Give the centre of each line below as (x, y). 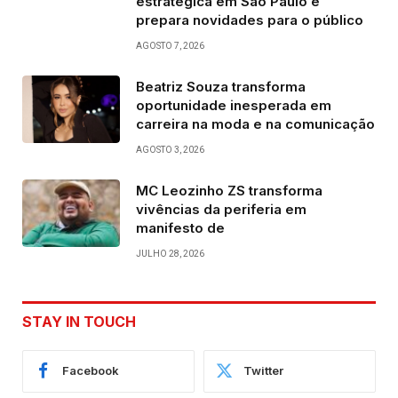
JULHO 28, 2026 (170, 253)
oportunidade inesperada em (234, 105)
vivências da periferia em (221, 209)
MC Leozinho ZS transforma (229, 190)
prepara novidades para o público (250, 20)
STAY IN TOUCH (79, 321)
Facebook (91, 371)
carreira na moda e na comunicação (255, 123)
